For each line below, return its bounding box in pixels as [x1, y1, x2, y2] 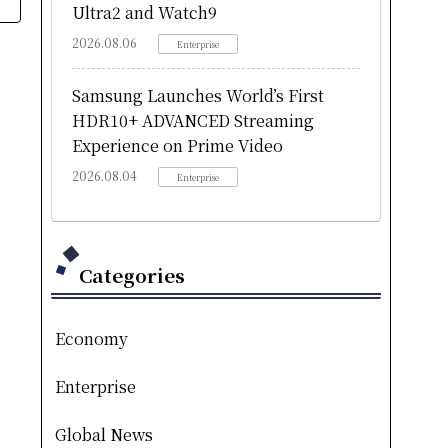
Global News [55, 422, 153, 446]
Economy [55, 326, 128, 350]
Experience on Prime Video [72, 133, 283, 157]
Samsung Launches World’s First [72, 83, 324, 107]
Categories [79, 260, 185, 288]
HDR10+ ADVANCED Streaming [72, 108, 314, 132]
